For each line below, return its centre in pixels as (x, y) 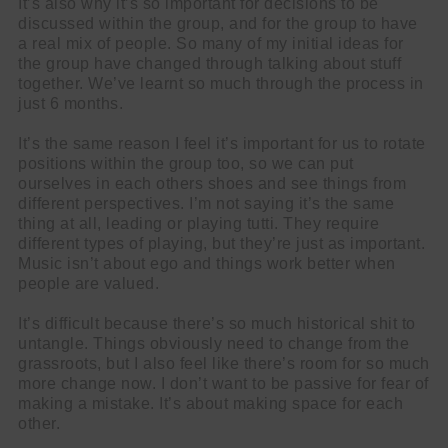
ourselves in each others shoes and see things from (212, 183)
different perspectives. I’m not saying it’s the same (206, 203)
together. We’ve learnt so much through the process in (221, 83)
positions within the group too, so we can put (186, 163)
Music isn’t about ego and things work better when (207, 263)
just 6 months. (70, 103)
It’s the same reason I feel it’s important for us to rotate (222, 143)
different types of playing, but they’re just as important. (221, 243)
